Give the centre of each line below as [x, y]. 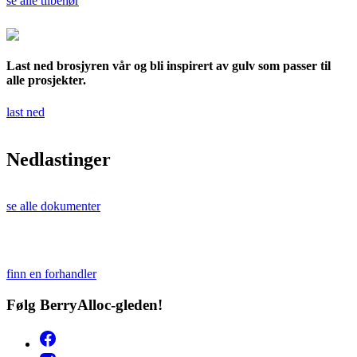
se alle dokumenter [53, 206]
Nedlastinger [59, 159]
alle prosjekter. [46, 80]
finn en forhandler [51, 274]
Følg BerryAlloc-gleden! [84, 305]
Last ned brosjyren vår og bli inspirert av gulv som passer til [169, 66]
